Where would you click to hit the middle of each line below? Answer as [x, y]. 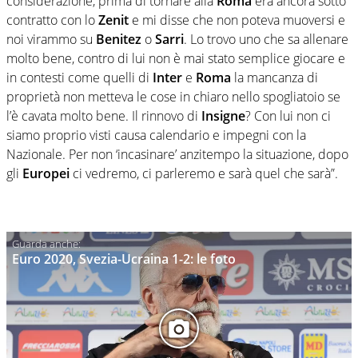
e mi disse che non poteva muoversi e [239, 20]
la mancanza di [276, 77]
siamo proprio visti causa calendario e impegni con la [156, 135]
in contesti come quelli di [80, 77]
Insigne [223, 115]
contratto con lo [52, 20]
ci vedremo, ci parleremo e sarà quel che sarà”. [205, 173]
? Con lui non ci [288, 115]
